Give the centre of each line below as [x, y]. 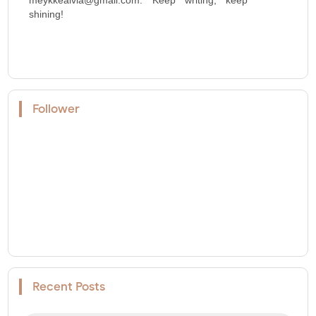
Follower [56, 109]
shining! [47, 14]
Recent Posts [69, 286]
